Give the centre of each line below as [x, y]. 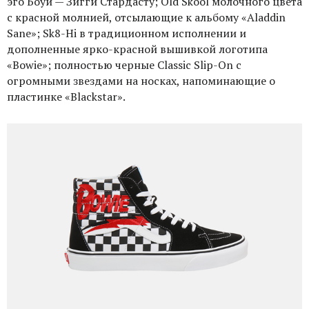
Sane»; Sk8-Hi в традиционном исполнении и [127, 33]
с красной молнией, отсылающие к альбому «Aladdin [146, 17]
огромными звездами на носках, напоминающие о [141, 80]
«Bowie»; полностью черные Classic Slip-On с [124, 64]
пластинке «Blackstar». [66, 96]
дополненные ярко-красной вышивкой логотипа [137, 49]
